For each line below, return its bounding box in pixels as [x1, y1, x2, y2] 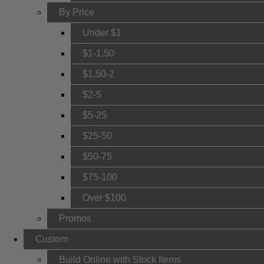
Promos [59, 213, 91, 223]
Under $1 [82, 28, 121, 38]
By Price [59, 7, 94, 17]
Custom [35, 234, 68, 244]
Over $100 [82, 193, 126, 203]
